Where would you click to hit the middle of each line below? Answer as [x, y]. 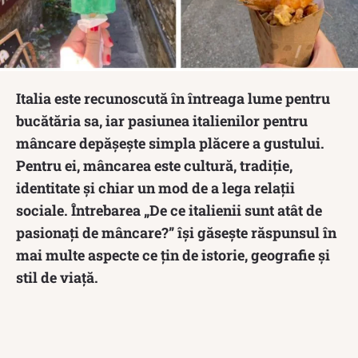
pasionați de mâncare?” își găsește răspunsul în [176, 232]
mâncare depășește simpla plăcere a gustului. [170, 143]
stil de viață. [57, 277]
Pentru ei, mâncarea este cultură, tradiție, [154, 165]
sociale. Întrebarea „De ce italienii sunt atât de [169, 210]
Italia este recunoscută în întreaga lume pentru [173, 98]
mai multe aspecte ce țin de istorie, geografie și [173, 255]
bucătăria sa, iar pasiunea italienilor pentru [162, 120]
